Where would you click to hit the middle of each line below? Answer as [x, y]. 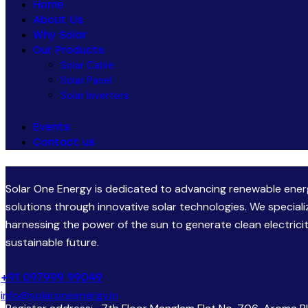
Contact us [64, 142]
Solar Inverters [95, 96]
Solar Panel [86, 81]
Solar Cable [87, 66]
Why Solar [60, 35]
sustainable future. [52, 242]
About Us [58, 20]
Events [52, 127]
